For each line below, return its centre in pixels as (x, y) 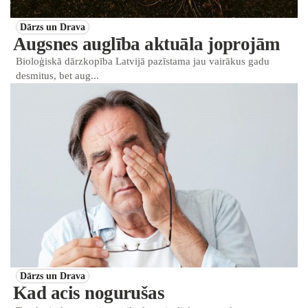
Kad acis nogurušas (89, 293)
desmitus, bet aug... (57, 75)
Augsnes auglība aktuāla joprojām (146, 44)
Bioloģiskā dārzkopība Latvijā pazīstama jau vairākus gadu (143, 61)
